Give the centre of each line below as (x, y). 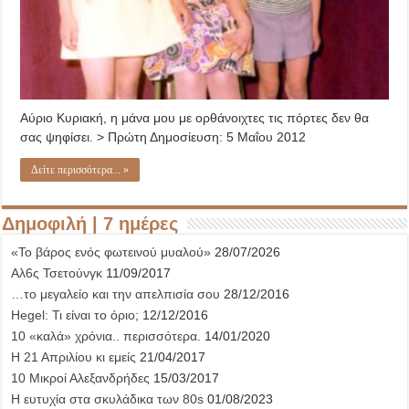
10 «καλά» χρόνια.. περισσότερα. (106, 336)
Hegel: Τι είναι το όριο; (75, 315)
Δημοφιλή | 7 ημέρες (90, 224)
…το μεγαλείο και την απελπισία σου (116, 294)
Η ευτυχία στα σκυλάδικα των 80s (108, 399)
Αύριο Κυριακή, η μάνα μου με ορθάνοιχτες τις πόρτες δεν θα (195, 118)
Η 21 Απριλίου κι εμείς (74, 357)
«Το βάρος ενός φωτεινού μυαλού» (111, 252)
